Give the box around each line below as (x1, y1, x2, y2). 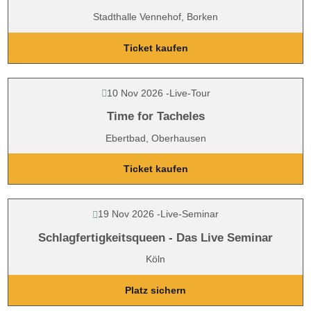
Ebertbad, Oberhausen (105, 132, 206, 144)
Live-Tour (169, 87, 210, 99)
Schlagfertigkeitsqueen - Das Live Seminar (38, 230, 273, 244)
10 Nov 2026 (106, 87, 163, 99)
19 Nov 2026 (98, 208, 154, 219)
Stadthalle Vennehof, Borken (93, 11, 218, 22)
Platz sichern (125, 284, 186, 296)
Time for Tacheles (106, 110, 205, 123)
